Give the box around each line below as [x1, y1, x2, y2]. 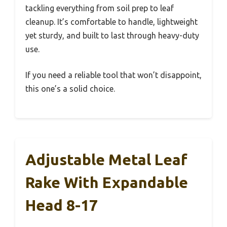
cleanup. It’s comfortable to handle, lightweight [25, 17, 198, 26]
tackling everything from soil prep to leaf [25, 3, 174, 13]
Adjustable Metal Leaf [25, 150, 187, 168]
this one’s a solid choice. [25, 84, 115, 93]
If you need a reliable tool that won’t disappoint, [25, 70, 202, 80]
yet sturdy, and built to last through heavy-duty [25, 30, 199, 40]
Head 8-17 [25, 196, 98, 214]
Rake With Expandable [25, 173, 188, 191]
